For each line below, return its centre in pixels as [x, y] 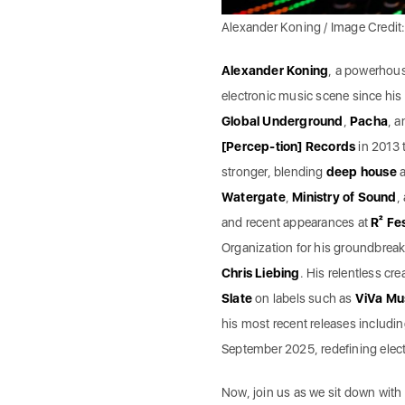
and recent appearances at [296, 222]
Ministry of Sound [344, 197]
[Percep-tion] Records [288, 146]
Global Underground [282, 121]
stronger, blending [273, 171]
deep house [361, 171]
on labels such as [303, 298]
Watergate [253, 197]
